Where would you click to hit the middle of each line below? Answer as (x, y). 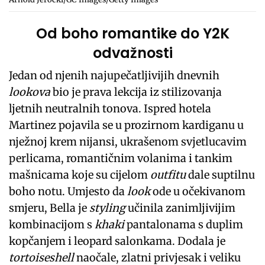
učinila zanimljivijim (181, 208)
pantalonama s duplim (184, 225)
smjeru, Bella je (49, 208)
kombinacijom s (52, 225)
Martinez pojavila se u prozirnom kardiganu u (127, 125)
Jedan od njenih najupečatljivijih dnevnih (114, 76)
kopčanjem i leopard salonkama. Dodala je (117, 241)
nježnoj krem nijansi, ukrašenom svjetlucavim (128, 142)
